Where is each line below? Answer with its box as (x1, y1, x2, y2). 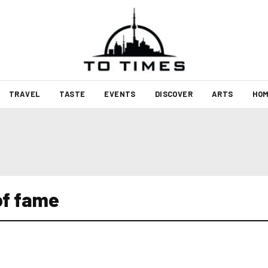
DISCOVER (154, 89, 193, 99)
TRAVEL (8, 89, 41, 99)
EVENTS (104, 89, 136, 99)
